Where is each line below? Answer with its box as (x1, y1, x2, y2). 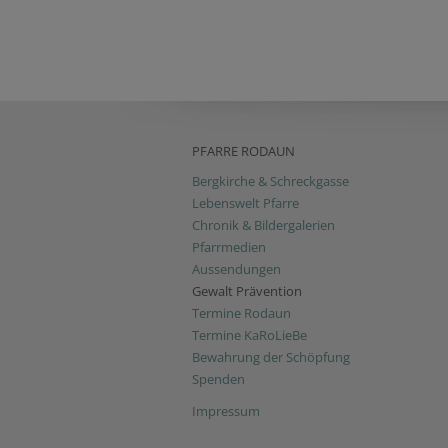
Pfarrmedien (192, 238, 266, 257)
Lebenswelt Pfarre (192, 194, 299, 213)
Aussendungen (192, 260, 281, 279)
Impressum (192, 402, 260, 421)
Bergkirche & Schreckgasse (192, 172, 349, 191)
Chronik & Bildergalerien (192, 216, 335, 235)
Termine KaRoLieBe (192, 326, 307, 345)
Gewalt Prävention (192, 282, 302, 301)
